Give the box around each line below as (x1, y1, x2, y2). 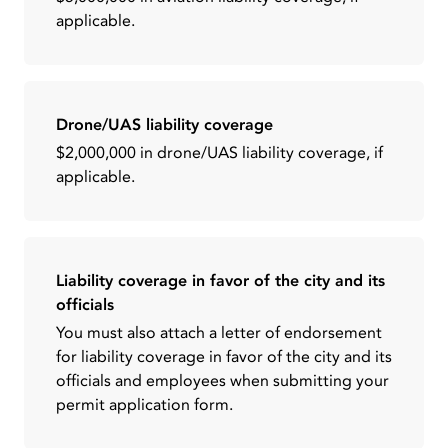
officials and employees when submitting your (56, 369, 389, 392)
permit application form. (56, 393, 233, 416)
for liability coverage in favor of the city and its (56, 345, 392, 368)
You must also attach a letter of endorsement (56, 321, 382, 344)
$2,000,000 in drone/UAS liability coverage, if (56, 141, 383, 164)
